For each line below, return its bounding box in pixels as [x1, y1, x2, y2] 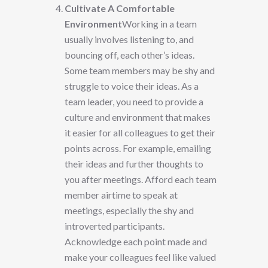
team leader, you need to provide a [65, 96, 203, 108]
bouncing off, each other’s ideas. [65, 49, 194, 61]
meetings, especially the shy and [65, 205, 194, 217]
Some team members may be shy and [65, 65, 215, 77]
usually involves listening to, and [65, 33, 194, 45]
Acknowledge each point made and [65, 236, 207, 248]
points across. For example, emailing [65, 142, 211, 154]
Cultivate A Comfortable [65, 2, 175, 14]
